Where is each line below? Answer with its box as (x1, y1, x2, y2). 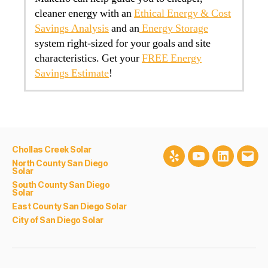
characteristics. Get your (35, 51, 142, 66)
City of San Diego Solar (12, 215, 103, 226)
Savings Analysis (35, 22, 109, 36)
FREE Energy (142, 51, 202, 66)
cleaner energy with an (35, 7, 134, 21)
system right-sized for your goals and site (35, 36, 211, 51)
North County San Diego (12, 158, 108, 169)
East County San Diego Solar (12, 201, 127, 212)
